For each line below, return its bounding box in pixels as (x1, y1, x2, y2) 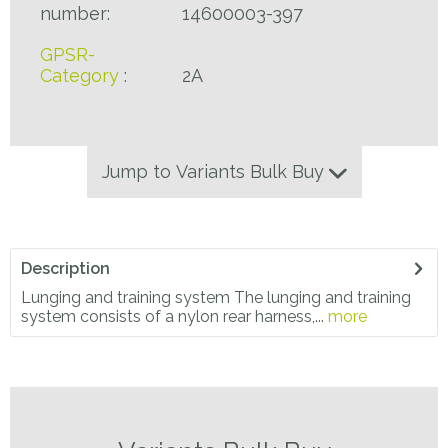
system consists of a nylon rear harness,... (21, 307, 324, 326)
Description (21, 259, 110, 278)
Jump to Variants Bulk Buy (101, 161, 329, 182)
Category (40, 65, 119, 86)
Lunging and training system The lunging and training (21, 288, 411, 307)
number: (40, 3, 110, 24)
